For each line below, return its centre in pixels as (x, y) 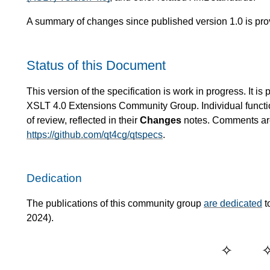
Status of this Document (96, 65)
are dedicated (233, 204)
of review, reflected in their (83, 121)
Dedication (54, 178)
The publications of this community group (115, 204)
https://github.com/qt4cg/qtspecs (95, 135)
